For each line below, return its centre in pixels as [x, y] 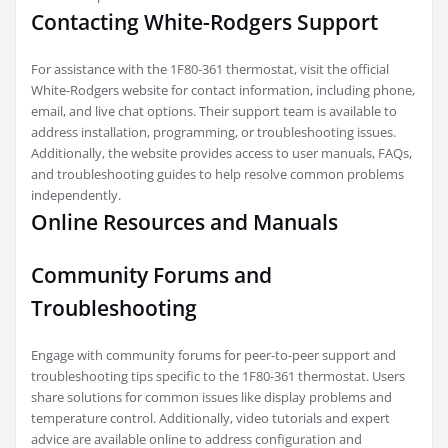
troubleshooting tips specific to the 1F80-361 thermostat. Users [218, 375]
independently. [76, 194]
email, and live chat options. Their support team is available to [214, 110]
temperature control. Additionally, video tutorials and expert [210, 417]
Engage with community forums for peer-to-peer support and [213, 354]
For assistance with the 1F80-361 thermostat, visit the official [210, 68]
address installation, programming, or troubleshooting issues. [213, 131]
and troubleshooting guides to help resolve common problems [217, 173]
